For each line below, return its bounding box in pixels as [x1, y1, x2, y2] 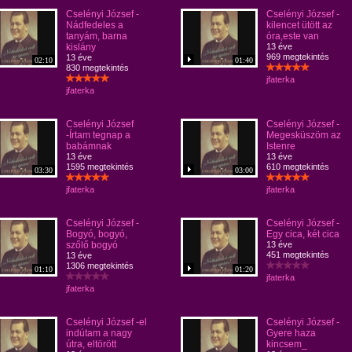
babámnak [66, 141, 112, 152]
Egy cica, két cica [266, 229, 339, 240]
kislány [66, 42, 96, 53]
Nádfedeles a [66, 20, 123, 31]
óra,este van [266, 31, 319, 42]
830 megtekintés [66, 63, 129, 72]
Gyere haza [266, 328, 316, 339]
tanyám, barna [66, 31, 127, 42]
